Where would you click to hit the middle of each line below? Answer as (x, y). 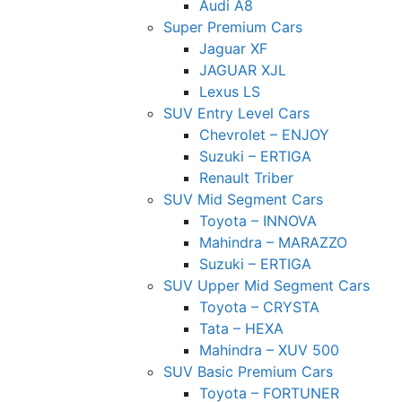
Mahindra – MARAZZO (273, 242)
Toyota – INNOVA (258, 220)
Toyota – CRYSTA (259, 306)
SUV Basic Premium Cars (248, 371)
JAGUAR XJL (243, 70)
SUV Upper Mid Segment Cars (267, 285)
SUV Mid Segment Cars (243, 199)
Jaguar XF (233, 48)
